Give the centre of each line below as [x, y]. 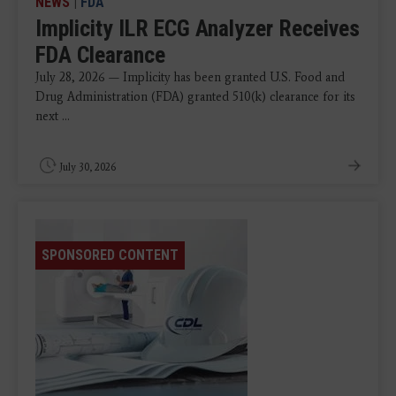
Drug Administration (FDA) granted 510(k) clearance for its [195, 97]
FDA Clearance [100, 55]
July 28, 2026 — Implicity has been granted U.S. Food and [190, 78]
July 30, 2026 [88, 168]
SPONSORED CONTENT [110, 255]
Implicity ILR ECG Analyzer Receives [198, 29]
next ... [53, 117]
